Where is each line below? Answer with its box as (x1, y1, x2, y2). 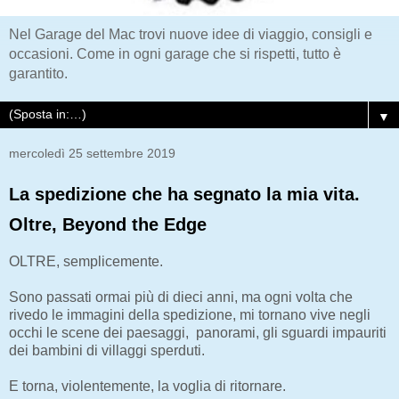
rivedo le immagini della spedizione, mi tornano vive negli (9, 307, 370, 323)
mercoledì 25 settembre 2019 (9, 146, 175, 161)
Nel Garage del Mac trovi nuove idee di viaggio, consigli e (9, 27, 372, 43)
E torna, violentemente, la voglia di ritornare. (9, 379, 286, 395)
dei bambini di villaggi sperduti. (9, 343, 205, 359)
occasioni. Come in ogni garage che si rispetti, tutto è (9, 46, 341, 62)
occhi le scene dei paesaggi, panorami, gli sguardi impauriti (9, 325, 387, 341)
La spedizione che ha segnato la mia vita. (9, 184, 360, 205)
